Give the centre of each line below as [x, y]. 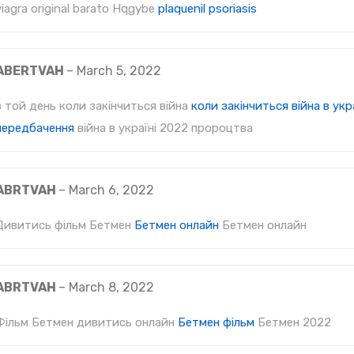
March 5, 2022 [119, 71]
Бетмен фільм [216, 322]
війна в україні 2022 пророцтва [164, 128]
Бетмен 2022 [293, 322]
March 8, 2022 [111, 287]
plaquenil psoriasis [207, 9]
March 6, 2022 [111, 190]
